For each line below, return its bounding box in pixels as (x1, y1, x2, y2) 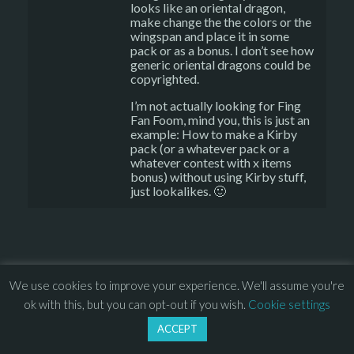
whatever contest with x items (130, 155, 292, 170)
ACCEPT (156, 322, 198, 335)
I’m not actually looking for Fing (130, 98, 301, 113)
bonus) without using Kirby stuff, (130, 169, 306, 184)
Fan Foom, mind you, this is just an (130, 112, 310, 127)
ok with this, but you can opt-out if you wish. (24, 297, 248, 311)
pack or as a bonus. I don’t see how (130, 43, 314, 58)
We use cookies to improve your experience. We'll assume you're (9, 277, 345, 292)
